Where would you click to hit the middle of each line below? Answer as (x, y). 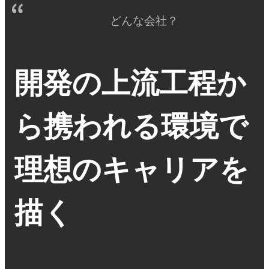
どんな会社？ (144, 21)
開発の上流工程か (130, 83)
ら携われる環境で (131, 127)
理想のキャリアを (131, 170)
